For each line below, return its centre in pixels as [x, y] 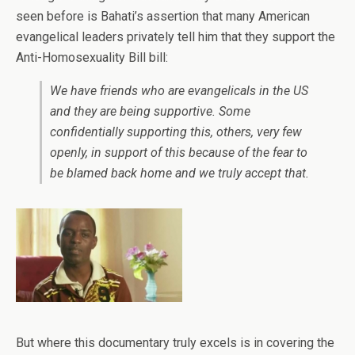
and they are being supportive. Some [150, 111]
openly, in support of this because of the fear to [179, 153]
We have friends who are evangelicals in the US [179, 91]
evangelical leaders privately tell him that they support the [176, 37]
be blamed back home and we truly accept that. [179, 173]
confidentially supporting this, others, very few [176, 132]
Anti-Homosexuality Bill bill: [92, 57]
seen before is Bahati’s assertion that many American [163, 16]
